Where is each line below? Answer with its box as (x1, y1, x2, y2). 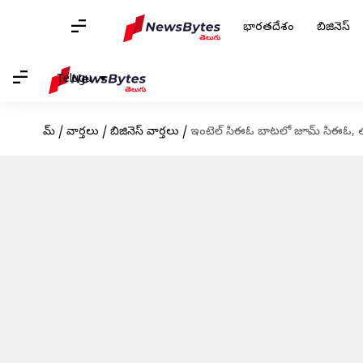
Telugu (57, 71, 92, 88)
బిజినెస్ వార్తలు (109, 125, 179, 140)
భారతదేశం (243, 20, 294, 36)
